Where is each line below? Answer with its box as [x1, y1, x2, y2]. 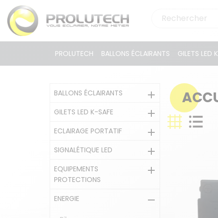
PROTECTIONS [54, 175, 101, 184]
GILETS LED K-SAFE [54, 107, 113, 117]
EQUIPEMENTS [54, 164, 98, 174]
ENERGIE [54, 194, 79, 203]
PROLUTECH [54, 49, 93, 59]
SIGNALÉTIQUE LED [54, 145, 112, 155]
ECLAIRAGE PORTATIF [54, 126, 122, 136]
